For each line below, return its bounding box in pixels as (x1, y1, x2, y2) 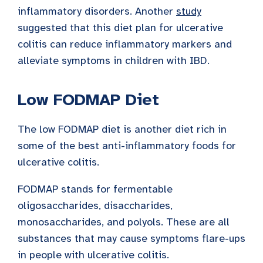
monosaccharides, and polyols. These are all (18, 215, 230, 228)
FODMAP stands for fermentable (18, 182, 173, 195)
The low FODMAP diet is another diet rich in (18, 122, 227, 136)
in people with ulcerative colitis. (18, 248, 169, 261)
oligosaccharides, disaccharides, (18, 198, 173, 212)
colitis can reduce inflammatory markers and (18, 37, 232, 50)
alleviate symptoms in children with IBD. (18, 53, 210, 67)
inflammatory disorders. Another (18, 4, 176, 18)
